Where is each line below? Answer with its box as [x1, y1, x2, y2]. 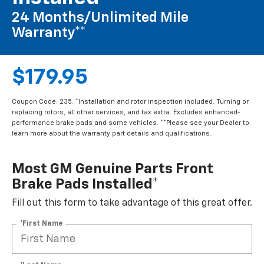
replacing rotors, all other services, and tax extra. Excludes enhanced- [12, 109, 240, 116]
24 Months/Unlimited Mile [12, 11, 189, 25]
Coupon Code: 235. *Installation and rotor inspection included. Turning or [12, 98, 249, 105]
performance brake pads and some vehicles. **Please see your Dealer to [12, 120, 249, 127]
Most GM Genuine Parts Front [12, 162, 213, 177]
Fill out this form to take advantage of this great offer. [12, 199, 252, 209]
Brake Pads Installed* [12, 177, 159, 192]
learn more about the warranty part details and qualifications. [12, 130, 212, 137]
